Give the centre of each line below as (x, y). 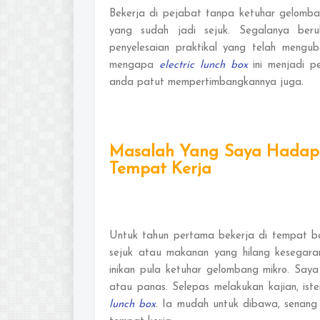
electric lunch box (203, 65)
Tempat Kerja (160, 169)
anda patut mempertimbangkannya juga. (206, 82)
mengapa (134, 65)
